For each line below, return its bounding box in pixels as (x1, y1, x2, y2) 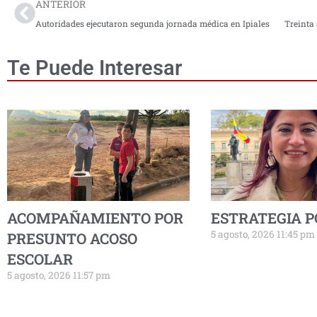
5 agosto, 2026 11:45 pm (210, 227, 315, 241)
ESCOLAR (7, 248, 73, 269)
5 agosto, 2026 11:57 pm (7, 268, 110, 282)
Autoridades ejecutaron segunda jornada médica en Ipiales (35, 18, 270, 30)
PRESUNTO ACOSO (7, 228, 137, 248)
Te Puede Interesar (7, 56, 182, 81)
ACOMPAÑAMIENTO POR (7, 207, 183, 228)
